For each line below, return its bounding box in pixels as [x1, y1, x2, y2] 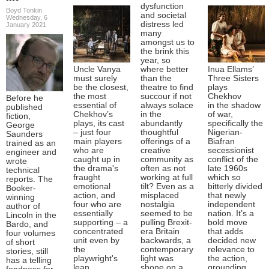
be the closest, [73, 82, 128, 92]
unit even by [73, 235, 119, 245]
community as [141, 154, 193, 164]
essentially [73, 208, 113, 218]
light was [141, 253, 174, 263]
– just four [73, 127, 111, 137]
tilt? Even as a [141, 181, 194, 191]
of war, [208, 109, 233, 119]
